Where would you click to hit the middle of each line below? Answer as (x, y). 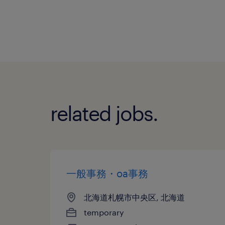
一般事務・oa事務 (107, 173)
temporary (104, 212)
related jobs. (104, 113)
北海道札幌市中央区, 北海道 (134, 197)
